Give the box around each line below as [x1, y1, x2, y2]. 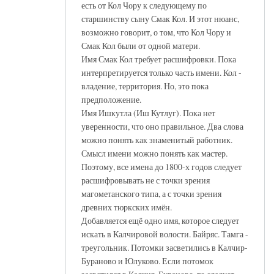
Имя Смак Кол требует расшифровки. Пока [81, 53, 236, 65]
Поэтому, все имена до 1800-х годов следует [81, 160, 242, 172]
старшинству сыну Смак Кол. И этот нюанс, [81, 12, 239, 24]
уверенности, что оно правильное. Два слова [81, 120, 243, 132]
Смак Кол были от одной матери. [81, 39, 200, 51]
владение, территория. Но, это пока [81, 80, 209, 92]
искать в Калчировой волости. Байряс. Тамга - [81, 228, 248, 240]
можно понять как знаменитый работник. [81, 133, 232, 146]
